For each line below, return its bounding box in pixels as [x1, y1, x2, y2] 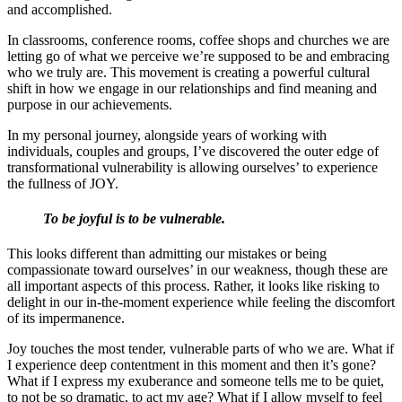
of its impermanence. [7, 310, 125, 327]
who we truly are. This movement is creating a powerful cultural [7, 64, 370, 80]
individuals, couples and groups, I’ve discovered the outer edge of [7, 143, 379, 159]
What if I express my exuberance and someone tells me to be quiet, [7, 373, 384, 389]
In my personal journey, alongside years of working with [7, 127, 327, 143]
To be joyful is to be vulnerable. [43, 211, 225, 227]
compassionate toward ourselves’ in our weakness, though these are [7, 262, 388, 278]
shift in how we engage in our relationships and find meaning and [7, 80, 377, 96]
